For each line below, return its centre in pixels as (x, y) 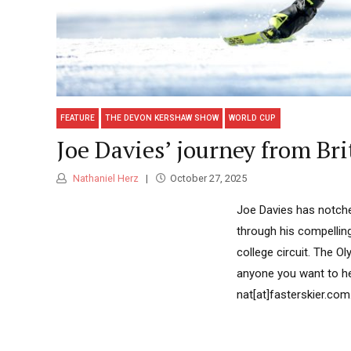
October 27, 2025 (208, 179)
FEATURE (78, 118)
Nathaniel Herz (105, 179)
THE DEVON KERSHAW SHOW (162, 118)
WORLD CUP (253, 118)
